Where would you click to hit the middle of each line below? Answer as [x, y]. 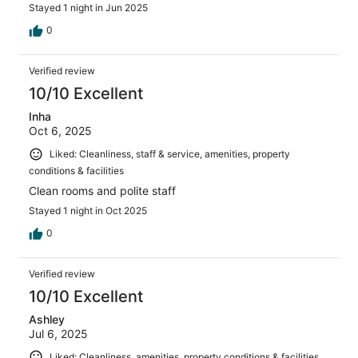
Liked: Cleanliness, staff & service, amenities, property [170, 153]
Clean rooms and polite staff [102, 190]
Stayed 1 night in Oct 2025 [88, 210]
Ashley [47, 319]
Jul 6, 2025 [58, 333]
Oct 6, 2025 [60, 130]
